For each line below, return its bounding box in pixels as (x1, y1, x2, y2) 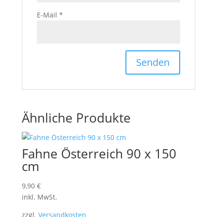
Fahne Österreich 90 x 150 (21, 145, 176, 162)
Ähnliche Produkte (21, 109, 131, 126)
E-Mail (36, 10, 59, 19)
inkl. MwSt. (21, 192, 57, 201)
